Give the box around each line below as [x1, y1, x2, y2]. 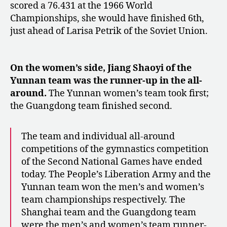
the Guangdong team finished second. [10, 100, 172, 112]
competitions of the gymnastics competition [21, 143, 209, 155]
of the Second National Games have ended [21, 156, 202, 168]
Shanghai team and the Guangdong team [21, 206, 196, 218]
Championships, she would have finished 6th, [10, 13, 204, 25]
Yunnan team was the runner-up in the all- [10, 74, 202, 87]
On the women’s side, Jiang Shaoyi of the [10, 62, 192, 74]
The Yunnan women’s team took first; [47, 87, 209, 99]
